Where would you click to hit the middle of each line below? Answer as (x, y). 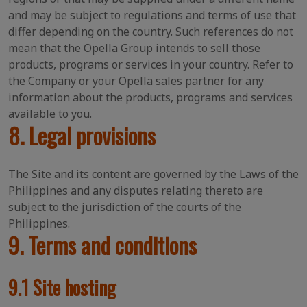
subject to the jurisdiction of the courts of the (125, 207)
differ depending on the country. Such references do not (151, 32)
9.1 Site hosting (62, 287)
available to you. (50, 114)
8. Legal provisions (82, 135)
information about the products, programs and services (150, 97)
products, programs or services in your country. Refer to (151, 64)
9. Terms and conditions (102, 245)
